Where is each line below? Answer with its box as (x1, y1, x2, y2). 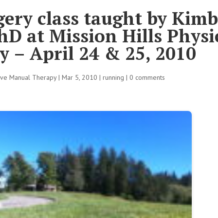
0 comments (129, 73, 165, 82)
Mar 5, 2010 (62, 73, 98, 82)
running (103, 73, 125, 82)
